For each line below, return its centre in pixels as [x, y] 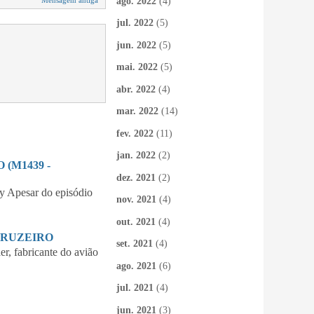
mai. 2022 [137, 67]
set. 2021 [135, 244]
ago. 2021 [136, 266]
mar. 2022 [137, 111]
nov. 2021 [136, 199]
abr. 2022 [136, 89]
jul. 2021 [135, 288]
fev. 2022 [135, 133]
